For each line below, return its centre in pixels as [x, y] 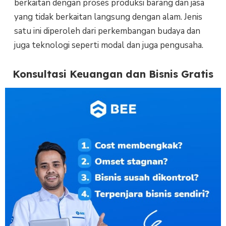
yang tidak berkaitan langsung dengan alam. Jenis [108, 17]
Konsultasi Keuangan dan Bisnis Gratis [113, 74]
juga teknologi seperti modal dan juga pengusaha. [108, 45]
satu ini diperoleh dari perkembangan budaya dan [107, 31]
